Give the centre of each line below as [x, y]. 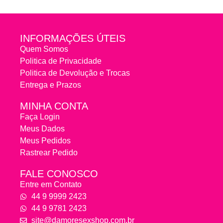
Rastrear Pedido [49, 153]
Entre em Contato [51, 185]
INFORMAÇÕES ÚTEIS [73, 39]
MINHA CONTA [54, 106]
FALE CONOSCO [59, 174]
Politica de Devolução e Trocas [75, 73]
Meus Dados [42, 129]
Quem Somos [44, 49]
